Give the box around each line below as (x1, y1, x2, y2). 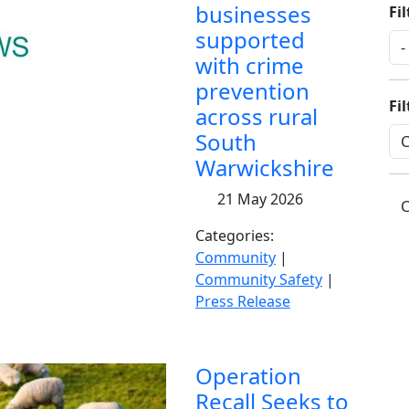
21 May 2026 (214, 189, 303, 209)
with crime (195, 50, 304, 80)
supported (195, 25, 305, 55)
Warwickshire (195, 152, 334, 183)
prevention (195, 76, 309, 106)
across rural (195, 101, 318, 131)
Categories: (195, 225, 274, 246)
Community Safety (195, 269, 322, 289)
